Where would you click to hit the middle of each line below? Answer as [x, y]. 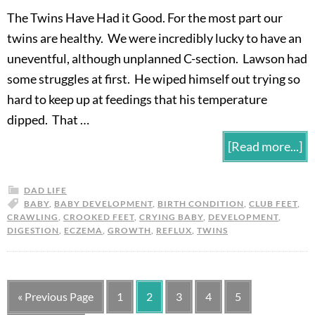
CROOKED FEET [99, 217]
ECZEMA [83, 231]
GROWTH [129, 231]
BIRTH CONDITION [201, 204]
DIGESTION [33, 231]
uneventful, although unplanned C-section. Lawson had [157, 59]
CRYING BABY [171, 217]
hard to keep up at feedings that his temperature [137, 99]
